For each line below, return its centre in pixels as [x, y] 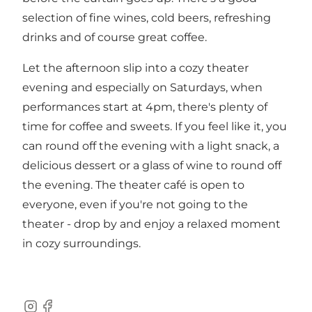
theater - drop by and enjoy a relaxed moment [151, 224]
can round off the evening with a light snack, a [151, 146]
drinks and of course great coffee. [115, 37]
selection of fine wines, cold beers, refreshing [147, 17]
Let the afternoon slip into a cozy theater [135, 68]
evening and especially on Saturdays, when [142, 87]
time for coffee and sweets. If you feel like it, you [155, 126]
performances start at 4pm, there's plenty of [145, 107]
